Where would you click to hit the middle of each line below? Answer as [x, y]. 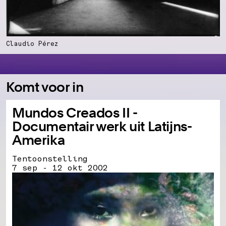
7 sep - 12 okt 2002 [60, 167]
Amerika [39, 140]
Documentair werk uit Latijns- [102, 126]
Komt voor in [45, 87]
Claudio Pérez [32, 43]
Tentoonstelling [50, 158]
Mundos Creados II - [75, 112]
